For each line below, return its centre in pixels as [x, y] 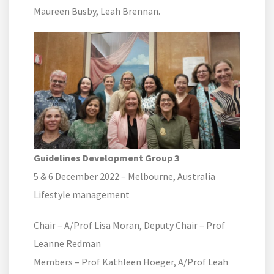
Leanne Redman [67, 244]
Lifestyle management [82, 195]
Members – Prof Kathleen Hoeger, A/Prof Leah [131, 262]
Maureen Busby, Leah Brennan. [97, 11]
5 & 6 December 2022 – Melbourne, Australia [124, 176]
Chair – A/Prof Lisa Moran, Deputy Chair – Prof [129, 225]
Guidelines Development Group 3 [106, 158]
